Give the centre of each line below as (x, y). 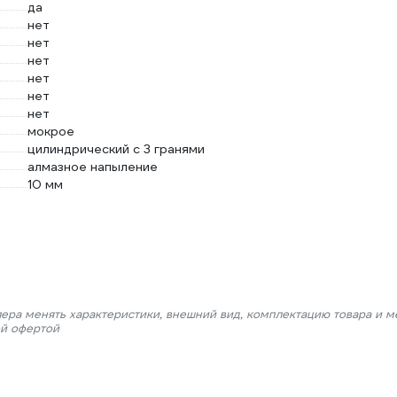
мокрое (51, 131)
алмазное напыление (92, 167)
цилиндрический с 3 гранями (116, 149)
